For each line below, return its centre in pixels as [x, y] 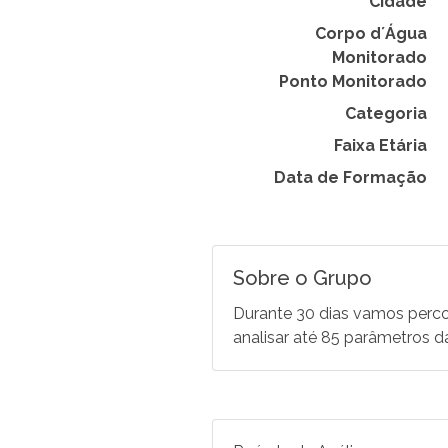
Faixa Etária [380, 145]
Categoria [386, 113]
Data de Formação [350, 177]
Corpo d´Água [371, 33]
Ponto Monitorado [353, 81]
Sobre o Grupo [302, 278]
